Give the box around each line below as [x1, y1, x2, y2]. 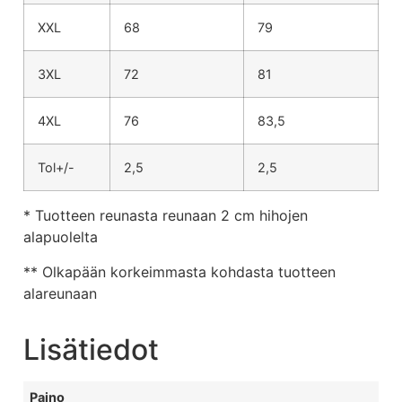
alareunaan [23, 284, 97, 302]
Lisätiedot [23, 331, 159, 367]
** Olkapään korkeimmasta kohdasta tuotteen [23, 262, 336, 281]
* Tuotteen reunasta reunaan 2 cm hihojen [23, 206, 308, 225]
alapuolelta [23, 228, 98, 247]
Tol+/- [38, 160, 74, 176]
